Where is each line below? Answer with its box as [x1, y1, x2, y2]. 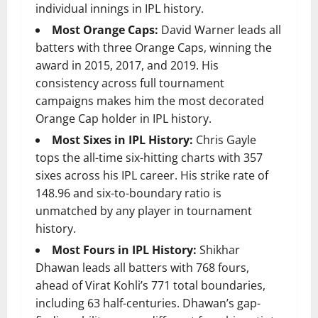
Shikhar [197, 242, 240, 258]
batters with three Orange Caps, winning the [35, 40, 272, 56]
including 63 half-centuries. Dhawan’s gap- [35, 295, 261, 312]
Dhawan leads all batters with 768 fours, [35, 260, 249, 276]
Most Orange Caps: [52, 22, 158, 38]
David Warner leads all [158, 22, 281, 38]
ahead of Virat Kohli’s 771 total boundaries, [35, 278, 265, 294]
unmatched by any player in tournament [35, 203, 252, 219]
